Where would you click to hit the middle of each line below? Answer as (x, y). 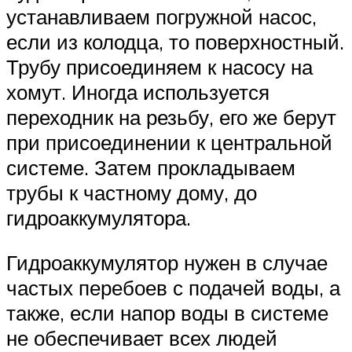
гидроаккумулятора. (99, 217)
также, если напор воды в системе (167, 313)
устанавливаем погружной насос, (161, 16)
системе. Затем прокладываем (151, 167)
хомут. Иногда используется (138, 92)
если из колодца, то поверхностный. (175, 41)
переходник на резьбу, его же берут (171, 117)
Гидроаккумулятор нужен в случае (167, 263)
